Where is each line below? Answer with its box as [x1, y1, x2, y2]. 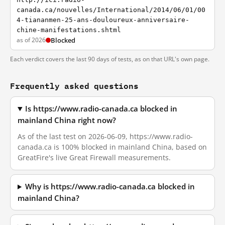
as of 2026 [17, 36, 46, 44]
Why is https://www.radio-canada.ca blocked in [25, 182, 195, 191]
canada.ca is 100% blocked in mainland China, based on [18, 142, 207, 152]
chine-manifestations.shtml [17, 26, 121, 34]
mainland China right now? [18, 116, 116, 125]
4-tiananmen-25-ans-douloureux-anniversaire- [17, 16, 189, 24]
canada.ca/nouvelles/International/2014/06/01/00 [17, 6, 205, 14]
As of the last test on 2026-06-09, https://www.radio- [18, 132, 193, 141]
